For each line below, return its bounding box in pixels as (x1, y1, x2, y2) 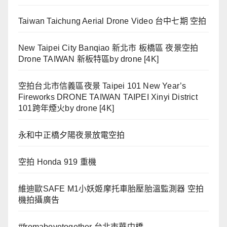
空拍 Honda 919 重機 (18, 157, 96, 166)
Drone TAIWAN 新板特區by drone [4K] (18, 54, 159, 63)
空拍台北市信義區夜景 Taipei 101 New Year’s (18, 81, 186, 90)
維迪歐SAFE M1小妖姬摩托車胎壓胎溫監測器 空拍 (18, 184, 204, 193)
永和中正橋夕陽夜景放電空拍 (18, 130, 125, 139)
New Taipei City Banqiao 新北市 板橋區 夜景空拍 (18, 43, 199, 52)
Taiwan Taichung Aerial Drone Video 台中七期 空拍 (18, 16, 207, 25)
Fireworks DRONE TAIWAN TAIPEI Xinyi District (18, 92, 198, 101)
